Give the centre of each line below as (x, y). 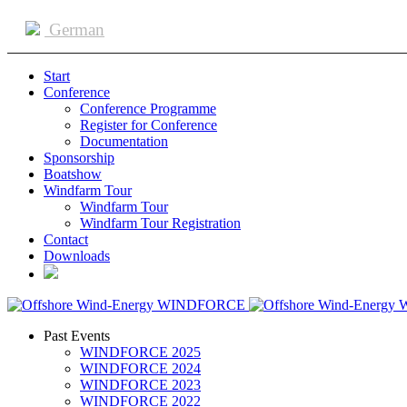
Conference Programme (148, 109)
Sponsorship (79, 158)
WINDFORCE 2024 (140, 368)
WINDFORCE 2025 (140, 352)
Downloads (77, 256)
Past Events (77, 336)
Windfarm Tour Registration (160, 223)
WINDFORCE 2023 (140, 385)
